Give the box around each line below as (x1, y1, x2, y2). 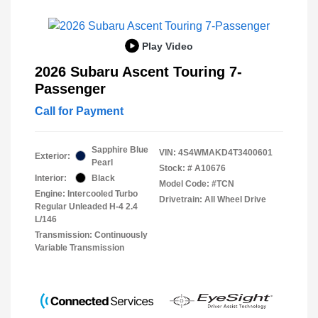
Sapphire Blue (92, 144, 148, 155)
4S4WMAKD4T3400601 (178, 147, 273, 158)
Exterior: (35, 150, 70, 161)
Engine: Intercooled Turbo (35, 188, 138, 199)
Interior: (35, 172, 67, 183)
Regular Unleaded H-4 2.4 (35, 201, 138, 212)
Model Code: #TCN (159, 178, 234, 189)
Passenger (35, 80, 106, 97)
